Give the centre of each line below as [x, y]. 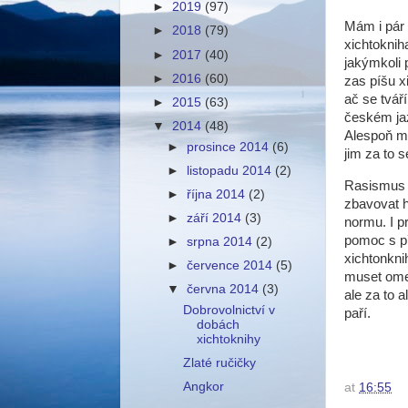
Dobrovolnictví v [229, 311]
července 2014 [232, 266]
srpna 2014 [222, 242]
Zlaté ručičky [219, 363]
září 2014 [216, 218]
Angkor [203, 387]
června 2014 [225, 290]
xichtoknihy [228, 340]
